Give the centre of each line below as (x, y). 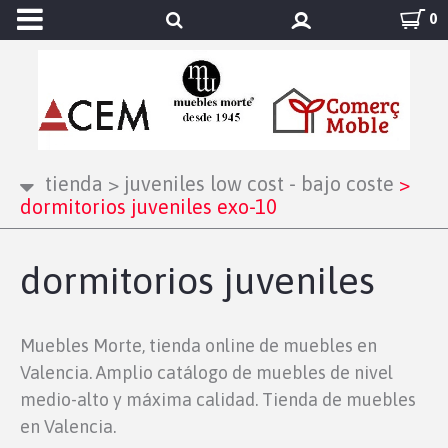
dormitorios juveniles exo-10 (148, 206)
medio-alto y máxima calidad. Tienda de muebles (218, 399)
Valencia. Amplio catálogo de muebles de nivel (206, 372)
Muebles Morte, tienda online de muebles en (198, 345)
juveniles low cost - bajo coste (256, 183)
